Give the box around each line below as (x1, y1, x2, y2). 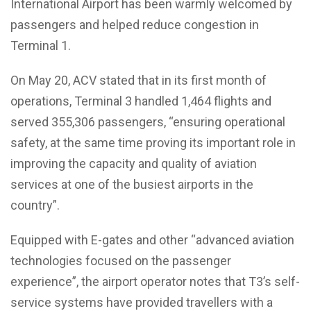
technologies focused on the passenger (10, 253, 231, 268)
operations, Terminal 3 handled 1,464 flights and (10, 93, 271, 108)
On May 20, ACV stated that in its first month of (10, 72, 267, 87)
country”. (10, 197, 60, 212)
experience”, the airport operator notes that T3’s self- (10, 274, 300, 289)
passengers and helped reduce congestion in (10, 17, 259, 32)
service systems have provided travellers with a (10, 294, 273, 310)
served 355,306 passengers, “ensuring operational (10, 114, 285, 129)
